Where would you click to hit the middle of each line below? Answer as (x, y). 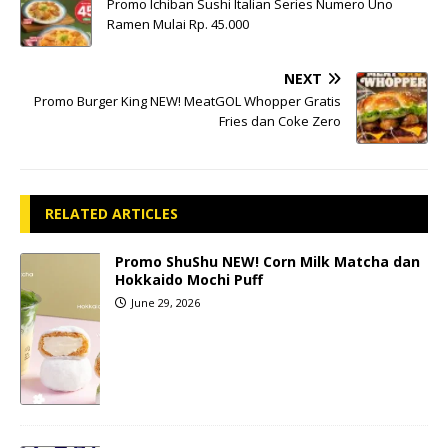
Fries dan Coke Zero (280, 121)
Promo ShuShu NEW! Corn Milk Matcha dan (267, 262)
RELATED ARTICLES (111, 214)
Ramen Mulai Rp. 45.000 (178, 24)
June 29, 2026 (165, 303)
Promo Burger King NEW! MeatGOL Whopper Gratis (187, 101)
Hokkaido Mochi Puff (189, 280)
